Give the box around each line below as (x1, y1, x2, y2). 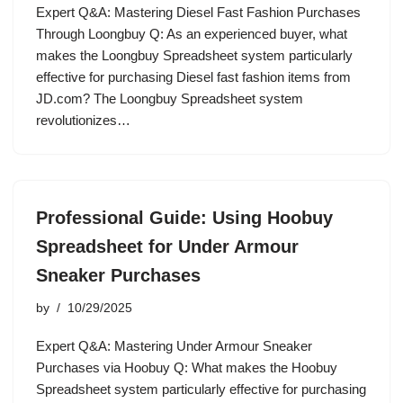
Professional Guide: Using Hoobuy (36, 208, 333, 228)
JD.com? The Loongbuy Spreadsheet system (36, 91, 303, 106)
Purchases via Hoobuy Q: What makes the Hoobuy (36, 360, 337, 375)
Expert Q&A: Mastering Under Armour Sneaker (36, 338, 312, 354)
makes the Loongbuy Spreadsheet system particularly (36, 48, 353, 63)
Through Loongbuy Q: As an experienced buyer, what (36, 26, 347, 41)
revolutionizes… (36, 112, 134, 128)
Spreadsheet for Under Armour (36, 237, 299, 256)
